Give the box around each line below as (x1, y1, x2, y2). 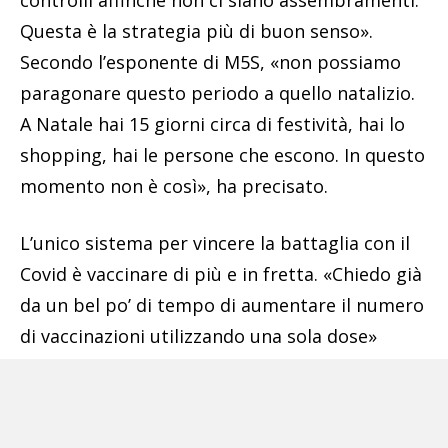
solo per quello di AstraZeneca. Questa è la (20, 417, 388, 442)
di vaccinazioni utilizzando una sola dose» (20, 324, 377, 349)
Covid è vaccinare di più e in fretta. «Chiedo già (20, 262, 422, 287)
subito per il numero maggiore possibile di (20, 355, 391, 380)
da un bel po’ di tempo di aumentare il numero (20, 293, 424, 318)
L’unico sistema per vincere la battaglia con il (20, 231, 410, 256)
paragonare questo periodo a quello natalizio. (20, 81, 415, 106)
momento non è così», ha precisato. (20, 174, 328, 199)
